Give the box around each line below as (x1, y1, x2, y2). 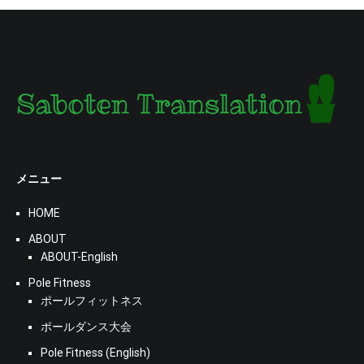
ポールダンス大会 (41, 319, 132, 333)
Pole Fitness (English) (41, 345, 150, 359)
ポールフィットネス (41, 293, 143, 307)
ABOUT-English (41, 249, 118, 263)
